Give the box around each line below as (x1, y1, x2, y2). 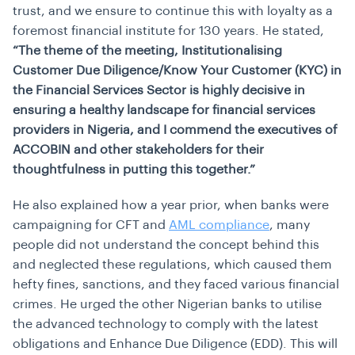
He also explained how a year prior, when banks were (13, 199, 329, 212)
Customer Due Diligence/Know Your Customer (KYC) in (13, 64, 342, 77)
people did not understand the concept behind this (13, 239, 319, 251)
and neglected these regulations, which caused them (13, 258, 332, 271)
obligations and (13, 338, 109, 350)
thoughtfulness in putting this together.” (13, 163, 255, 176)
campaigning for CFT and (13, 219, 169, 231)
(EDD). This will (247, 338, 338, 350)
